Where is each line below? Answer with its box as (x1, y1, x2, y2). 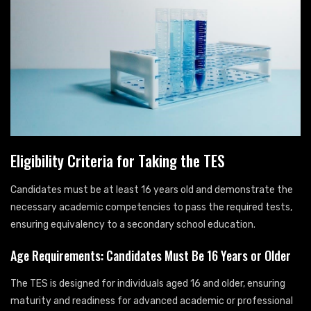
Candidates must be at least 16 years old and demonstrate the (10, 184, 293, 196)
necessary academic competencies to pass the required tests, (10, 201, 292, 214)
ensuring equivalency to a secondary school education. (10, 219, 255, 231)
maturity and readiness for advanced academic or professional (10, 295, 293, 308)
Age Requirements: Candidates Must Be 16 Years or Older (10, 246, 291, 265)
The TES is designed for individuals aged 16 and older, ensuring (10, 278, 285, 290)
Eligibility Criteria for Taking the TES (10, 149, 225, 172)
